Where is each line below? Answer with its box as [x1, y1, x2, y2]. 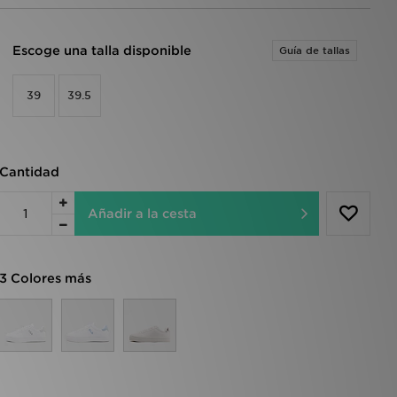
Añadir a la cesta [87, 206, 197, 221]
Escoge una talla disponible [12, 43, 191, 58]
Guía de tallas [279, 44, 350, 57]
